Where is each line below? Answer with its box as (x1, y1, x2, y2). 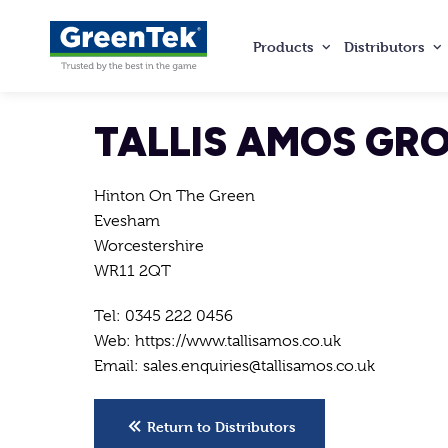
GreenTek (48, 49, 151, 75)
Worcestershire (93, 237, 204, 255)
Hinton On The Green (93, 187, 255, 205)
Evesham (93, 212, 160, 230)
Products (253, 37, 315, 55)
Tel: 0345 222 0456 (93, 307, 233, 325)
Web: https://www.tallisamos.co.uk (93, 332, 341, 350)
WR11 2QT (93, 262, 171, 280)
